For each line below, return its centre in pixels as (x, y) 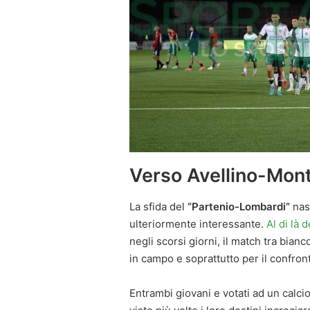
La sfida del (158, 206)
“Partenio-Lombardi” (240, 206)
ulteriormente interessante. (198, 224)
